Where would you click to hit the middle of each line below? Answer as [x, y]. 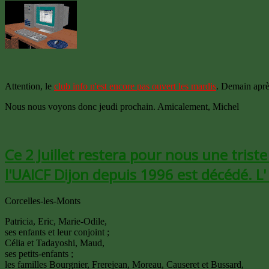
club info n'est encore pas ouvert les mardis [135, 86]
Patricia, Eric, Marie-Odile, [56, 222]
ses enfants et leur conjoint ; [57, 232]
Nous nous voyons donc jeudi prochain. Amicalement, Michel [122, 106]
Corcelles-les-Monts [43, 201]
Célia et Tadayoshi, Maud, [55, 243]
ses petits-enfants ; [39, 254]
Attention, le [29, 86]
